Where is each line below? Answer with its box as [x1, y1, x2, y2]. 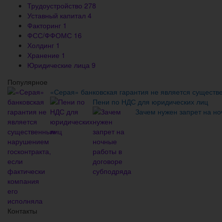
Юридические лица [27, 59, 92, 70]
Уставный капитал [27, 10, 88, 20]
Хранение [27, 50, 61, 60]
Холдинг [27, 40, 56, 50]
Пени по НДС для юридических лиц [93, 96, 208, 107]
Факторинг [27, 20, 63, 30]
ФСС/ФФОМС [27, 30, 74, 40]
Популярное [7, 76, 48, 87]
